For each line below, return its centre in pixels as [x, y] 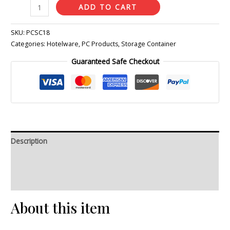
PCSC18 [38, 32]
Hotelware [63, 44]
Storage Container [149, 44]
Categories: [29, 44]
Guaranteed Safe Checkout [115, 61]
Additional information [47, 161]
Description [29, 141]
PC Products [100, 44]
